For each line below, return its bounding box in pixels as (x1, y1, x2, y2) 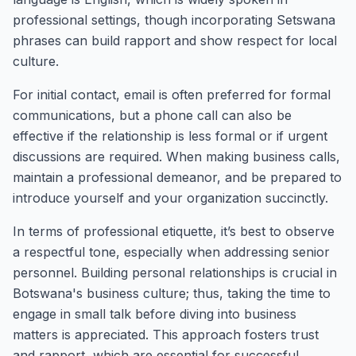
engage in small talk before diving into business (13, 306, 296, 322)
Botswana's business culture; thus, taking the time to (13, 285, 331, 301)
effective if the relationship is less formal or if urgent (13, 128, 327, 144)
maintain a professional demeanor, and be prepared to (13, 169, 342, 185)
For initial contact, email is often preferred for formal (13, 87, 331, 103)
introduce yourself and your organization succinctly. (13, 190, 328, 206)
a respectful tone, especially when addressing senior (13, 244, 330, 260)
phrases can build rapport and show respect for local (13, 33, 337, 48)
